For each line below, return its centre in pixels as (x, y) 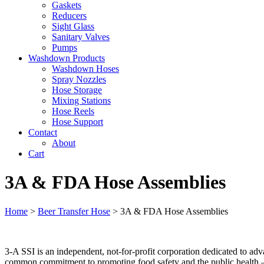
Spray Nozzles (79, 79)
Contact (43, 132)
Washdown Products (67, 58)
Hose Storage (77, 90)
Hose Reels (73, 111)
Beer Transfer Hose (74, 211)
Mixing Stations (81, 100)
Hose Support (77, 122)
